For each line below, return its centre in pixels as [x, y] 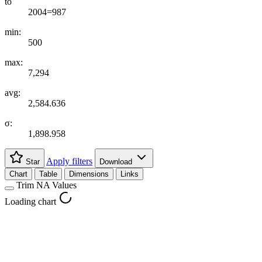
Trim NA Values [46, 185]
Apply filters [69, 161]
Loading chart [30, 201]
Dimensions [89, 174]
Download [117, 161]
